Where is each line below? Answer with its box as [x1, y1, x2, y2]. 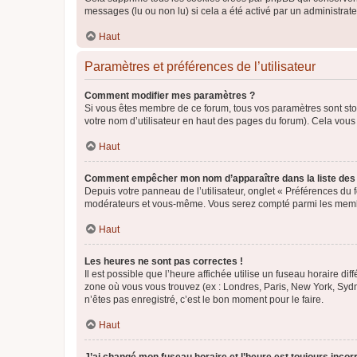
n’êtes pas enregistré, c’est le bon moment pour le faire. [84, 294, 324, 305]
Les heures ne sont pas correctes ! [84, 256, 243, 267]
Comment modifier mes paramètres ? [84, 90, 255, 101]
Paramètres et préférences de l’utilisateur [84, 60, 316, 73]
